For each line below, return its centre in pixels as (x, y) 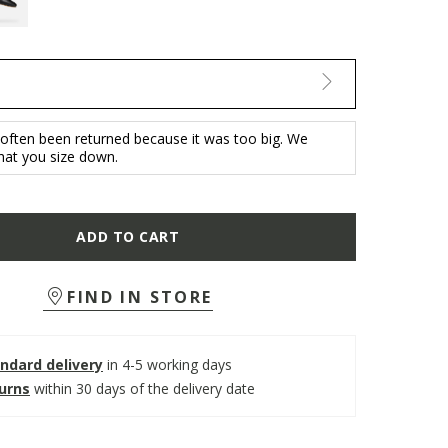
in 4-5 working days (169, 364)
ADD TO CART (128, 237)
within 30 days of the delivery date (144, 388)
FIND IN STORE (140, 297)
